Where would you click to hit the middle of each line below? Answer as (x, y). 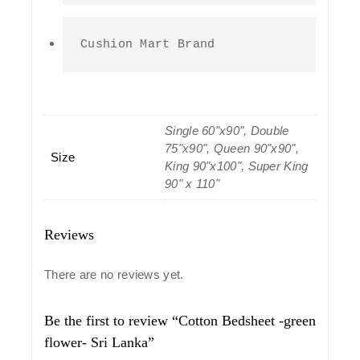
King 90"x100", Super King (237, 166)
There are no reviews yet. (114, 274)
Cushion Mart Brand (148, 44)
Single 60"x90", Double (227, 130)
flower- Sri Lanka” (99, 342)
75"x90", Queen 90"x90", (232, 148)
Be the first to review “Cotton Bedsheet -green (180, 320)
